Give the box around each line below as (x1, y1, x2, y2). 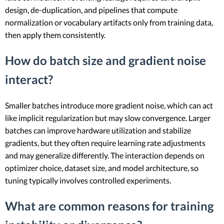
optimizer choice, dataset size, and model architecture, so (5, 163, 198, 173)
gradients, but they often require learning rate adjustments (5, 138, 205, 148)
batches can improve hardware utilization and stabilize (5, 125, 191, 135)
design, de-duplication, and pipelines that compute (5, 5, 177, 15)
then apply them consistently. (5, 30, 105, 40)
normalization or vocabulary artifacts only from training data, (5, 17, 213, 27)
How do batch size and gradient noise (5, 53, 206, 68)
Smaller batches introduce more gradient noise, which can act (5, 100, 213, 110)
